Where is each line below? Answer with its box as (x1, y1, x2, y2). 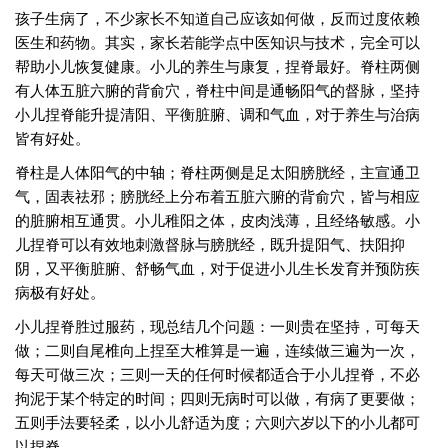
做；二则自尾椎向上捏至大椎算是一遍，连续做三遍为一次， (15, 339, 420, 360)
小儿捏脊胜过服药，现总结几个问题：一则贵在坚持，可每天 (15, 315, 420, 336)
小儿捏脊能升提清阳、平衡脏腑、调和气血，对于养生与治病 (15, 103, 420, 124)
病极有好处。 (15, 281, 105, 302)
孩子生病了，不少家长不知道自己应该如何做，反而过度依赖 (15, 7, 420, 28)
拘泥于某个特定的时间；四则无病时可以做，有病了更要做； (15, 387, 420, 408)
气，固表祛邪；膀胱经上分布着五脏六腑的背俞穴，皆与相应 (15, 185, 420, 206)
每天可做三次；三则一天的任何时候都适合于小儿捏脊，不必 (15, 363, 420, 384)
